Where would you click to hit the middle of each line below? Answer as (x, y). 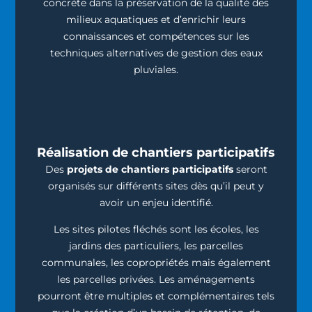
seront (250, 169)
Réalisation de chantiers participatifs (156, 152)
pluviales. (156, 70)
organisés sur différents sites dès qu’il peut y (156, 186)
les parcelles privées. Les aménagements (156, 280)
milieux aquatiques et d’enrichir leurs (156, 20)
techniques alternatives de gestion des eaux (156, 53)
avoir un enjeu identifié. (156, 202)
